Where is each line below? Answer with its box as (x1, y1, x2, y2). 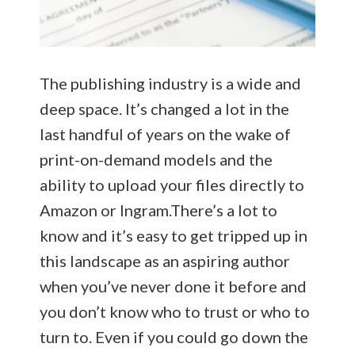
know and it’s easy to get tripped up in (40, 225, 307, 245)
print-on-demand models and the (40, 149, 273, 169)
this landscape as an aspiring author (40, 250, 290, 270)
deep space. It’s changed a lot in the (40, 98, 289, 118)
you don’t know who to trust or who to (40, 301, 310, 321)
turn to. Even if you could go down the (40, 326, 308, 346)
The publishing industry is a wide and (40, 73, 301, 93)
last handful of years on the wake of (40, 124, 291, 143)
